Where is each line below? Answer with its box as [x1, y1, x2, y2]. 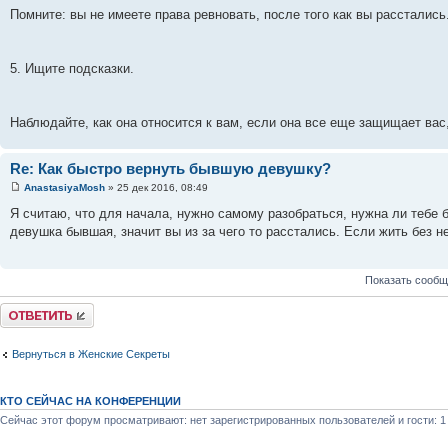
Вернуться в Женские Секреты [12, 348, 170, 361]
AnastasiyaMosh [24, 182, 105, 194]
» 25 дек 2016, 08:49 [105, 182, 208, 194]
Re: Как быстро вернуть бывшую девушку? [10, 159, 331, 177]
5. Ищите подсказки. [10, 60, 134, 76]
